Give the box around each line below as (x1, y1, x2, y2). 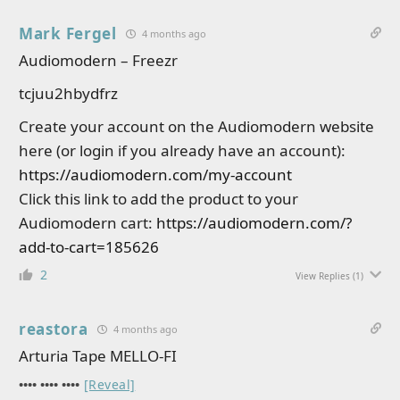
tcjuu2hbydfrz (19, 83, 118, 104)
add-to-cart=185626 (19, 237, 159, 257)
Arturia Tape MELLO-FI (19, 346, 177, 366)
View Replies (296, 270, 350, 282)
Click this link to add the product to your (19, 188, 298, 209)
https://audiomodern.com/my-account (19, 164, 292, 185)
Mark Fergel (19, 23, 117, 44)
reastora (19, 319, 88, 339)
